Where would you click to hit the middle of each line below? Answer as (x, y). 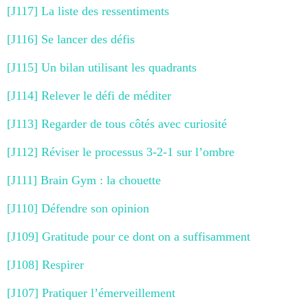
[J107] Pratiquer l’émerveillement (91, 293)
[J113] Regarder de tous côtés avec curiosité (117, 123)
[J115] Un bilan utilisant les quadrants (102, 67)
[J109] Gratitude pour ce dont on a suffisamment (129, 236)
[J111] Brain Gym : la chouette (84, 180)
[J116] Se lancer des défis (71, 39)
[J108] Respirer (45, 264)
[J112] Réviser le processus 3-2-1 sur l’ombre (121, 152)
